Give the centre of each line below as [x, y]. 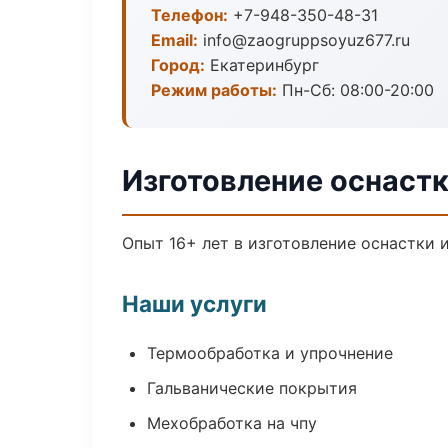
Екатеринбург [262, 65]
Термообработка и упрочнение [270, 353]
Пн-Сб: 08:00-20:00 [355, 90]
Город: [178, 65]
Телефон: [189, 15]
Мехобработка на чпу [232, 423]
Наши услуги [194, 303]
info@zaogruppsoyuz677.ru [304, 40]
